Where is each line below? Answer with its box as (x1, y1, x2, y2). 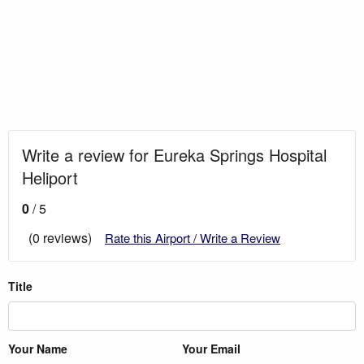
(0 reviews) (28, 227, 92, 247)
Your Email (182, 340, 240, 357)
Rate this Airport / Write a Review (105, 228, 280, 246)
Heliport (22, 165, 78, 189)
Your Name (8, 340, 67, 357)
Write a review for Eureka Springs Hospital (22, 142, 327, 167)
